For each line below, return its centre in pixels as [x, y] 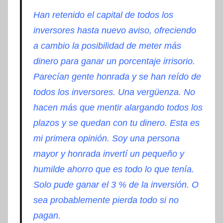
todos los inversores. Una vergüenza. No [114, 92]
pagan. [47, 216]
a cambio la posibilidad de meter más [107, 46]
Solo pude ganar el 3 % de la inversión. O [116, 185]
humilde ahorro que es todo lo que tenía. [113, 169]
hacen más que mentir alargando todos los [118, 108]
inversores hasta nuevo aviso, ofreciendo [114, 31]
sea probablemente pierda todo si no [106, 200]
